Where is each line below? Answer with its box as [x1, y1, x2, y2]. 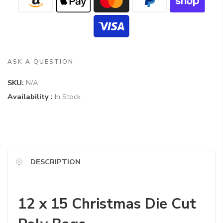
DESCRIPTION [30, 157, 81, 167]
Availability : [7, 92, 53, 102]
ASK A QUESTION [7, 58, 74, 66]
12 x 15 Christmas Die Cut [18, 194, 196, 214]
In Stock [55, 92, 81, 102]
